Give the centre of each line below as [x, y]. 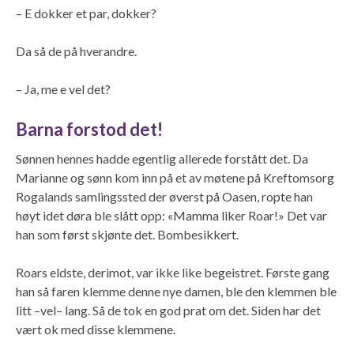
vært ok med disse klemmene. [96, 329]
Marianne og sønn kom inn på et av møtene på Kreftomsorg [175, 177]
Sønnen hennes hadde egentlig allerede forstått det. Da [162, 158]
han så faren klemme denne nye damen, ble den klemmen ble [176, 291]
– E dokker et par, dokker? [86, 13]
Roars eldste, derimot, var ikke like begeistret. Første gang [173, 272]
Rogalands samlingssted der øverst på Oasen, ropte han [164, 196]
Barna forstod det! [89, 129]
